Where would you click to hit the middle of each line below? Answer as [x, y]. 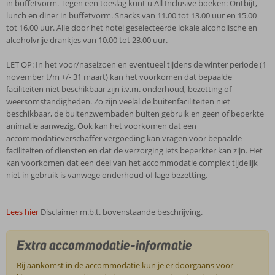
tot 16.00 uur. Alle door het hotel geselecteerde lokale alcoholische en [132, 28]
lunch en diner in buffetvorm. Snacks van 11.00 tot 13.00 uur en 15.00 [131, 15]
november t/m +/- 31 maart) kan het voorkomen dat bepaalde [119, 77]
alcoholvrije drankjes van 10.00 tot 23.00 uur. [87, 40]
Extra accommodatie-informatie [105, 245]
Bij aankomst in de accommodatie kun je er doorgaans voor [125, 265]
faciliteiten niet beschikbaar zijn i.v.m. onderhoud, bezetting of [119, 89]
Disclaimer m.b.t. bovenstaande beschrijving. [122, 212]
